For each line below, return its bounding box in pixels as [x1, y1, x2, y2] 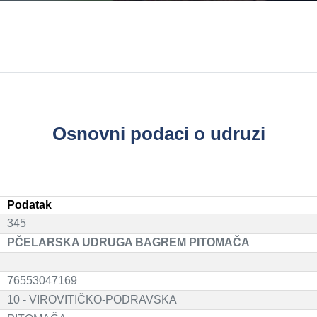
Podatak [7, 199, 52, 211]
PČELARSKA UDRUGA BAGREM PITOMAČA [7, 236, 250, 248]
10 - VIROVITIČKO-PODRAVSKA [7, 294, 177, 306]
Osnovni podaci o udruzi [52, 123, 265, 144]
